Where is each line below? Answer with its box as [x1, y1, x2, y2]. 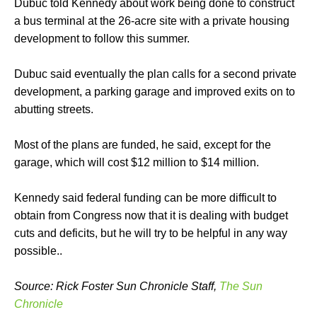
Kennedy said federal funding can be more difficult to [14, 191, 277, 204]
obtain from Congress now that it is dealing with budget [14, 209, 288, 221]
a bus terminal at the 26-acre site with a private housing [14, 14, 289, 27]
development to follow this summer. [14, 32, 190, 45]
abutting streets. [14, 103, 93, 115]
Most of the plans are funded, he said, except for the [14, 138, 271, 151]
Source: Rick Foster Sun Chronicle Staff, [14, 279, 219, 292]
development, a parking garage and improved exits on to [14, 85, 295, 98]
